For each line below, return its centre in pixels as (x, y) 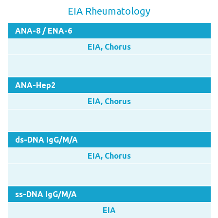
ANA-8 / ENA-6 (43, 30)
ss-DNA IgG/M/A (46, 194)
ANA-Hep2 (35, 85)
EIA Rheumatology (109, 11)
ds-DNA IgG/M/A (46, 139)
